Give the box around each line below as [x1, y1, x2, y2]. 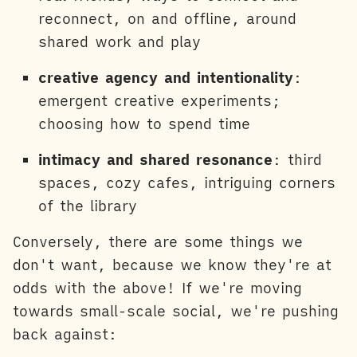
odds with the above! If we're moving [13, 279, 302, 298]
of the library [38, 197, 137, 216]
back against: [13, 325, 117, 344]
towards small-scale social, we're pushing [13, 302, 339, 321]
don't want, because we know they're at [13, 256, 331, 275]
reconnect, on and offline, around [38, 10, 296, 29]
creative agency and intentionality [38, 69, 293, 88]
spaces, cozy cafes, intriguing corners [38, 174, 335, 193]
